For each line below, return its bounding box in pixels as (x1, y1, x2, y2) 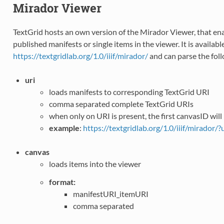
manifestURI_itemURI (72, 188, 148, 198)
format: (48, 176, 75, 186)
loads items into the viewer (48, 158, 141, 168)
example (48, 122, 79, 132)
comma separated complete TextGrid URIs (48, 98, 193, 108)
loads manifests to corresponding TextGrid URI (48, 86, 209, 96)
